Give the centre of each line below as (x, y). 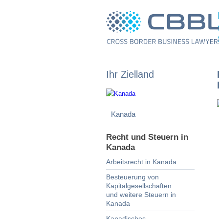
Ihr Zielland (130, 74)
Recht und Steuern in (147, 137)
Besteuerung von (132, 177)
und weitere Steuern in (141, 195)
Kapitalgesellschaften (139, 186)
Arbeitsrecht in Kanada (141, 162)
